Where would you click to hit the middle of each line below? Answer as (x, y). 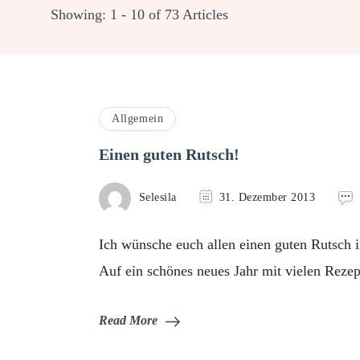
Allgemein (138, 119)
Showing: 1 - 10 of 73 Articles (139, 14)
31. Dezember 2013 (267, 197)
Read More (128, 321)
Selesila (157, 197)
